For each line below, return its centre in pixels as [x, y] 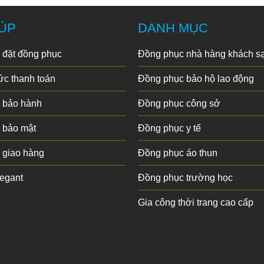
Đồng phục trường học [185, 177]
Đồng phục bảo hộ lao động [196, 78]
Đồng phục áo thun [178, 153]
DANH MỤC [173, 28]
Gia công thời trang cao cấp [196, 202]
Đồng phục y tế [169, 128]
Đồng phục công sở [179, 103]
